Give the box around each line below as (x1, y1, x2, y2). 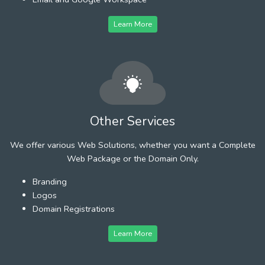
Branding (33, 175, 67, 188)
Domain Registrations (33, 202, 115, 215)
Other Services (90, 112, 175, 130)
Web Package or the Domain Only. (66, 152, 199, 164)
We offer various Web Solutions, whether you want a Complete (9, 138, 256, 151)
